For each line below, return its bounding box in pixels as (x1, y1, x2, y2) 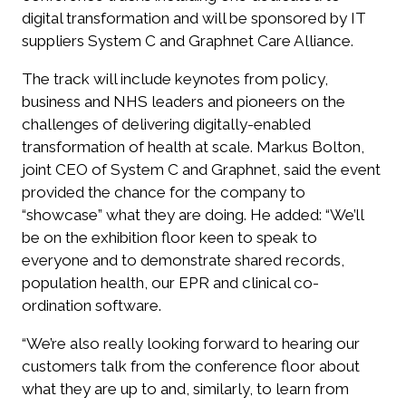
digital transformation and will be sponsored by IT (22, 8, 365, 27)
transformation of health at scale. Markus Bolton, (22, 138, 364, 157)
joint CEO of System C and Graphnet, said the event (22, 160, 381, 179)
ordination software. (22, 296, 161, 315)
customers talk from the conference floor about (22, 357, 360, 376)
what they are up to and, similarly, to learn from (22, 380, 349, 399)
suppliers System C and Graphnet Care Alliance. (22, 31, 353, 50)
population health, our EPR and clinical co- (22, 274, 319, 293)
